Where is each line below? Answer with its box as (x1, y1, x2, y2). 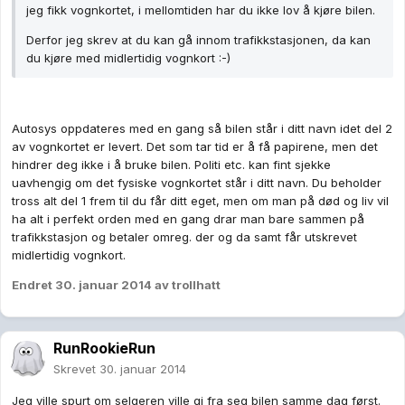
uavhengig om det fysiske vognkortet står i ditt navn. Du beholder (12, 175, 381, 191)
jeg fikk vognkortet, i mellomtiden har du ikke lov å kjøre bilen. (26, 3, 375, 18)
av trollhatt (152, 278, 221, 293)
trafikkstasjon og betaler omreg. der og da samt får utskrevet (12, 230, 357, 245)
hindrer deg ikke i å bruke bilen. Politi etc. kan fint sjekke (12, 157, 331, 173)
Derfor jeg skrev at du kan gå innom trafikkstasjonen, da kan (26, 33, 371, 48)
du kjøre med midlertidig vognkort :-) (26, 51, 231, 66)
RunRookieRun (53, 339, 155, 358)
